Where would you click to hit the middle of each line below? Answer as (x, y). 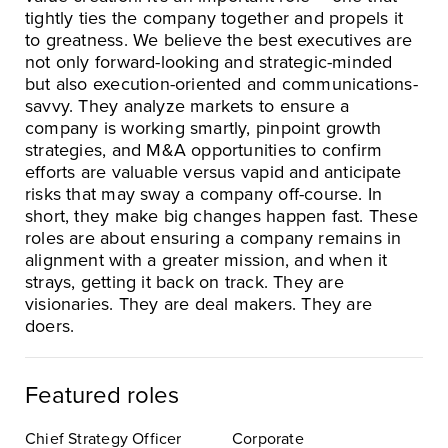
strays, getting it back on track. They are (184, 281)
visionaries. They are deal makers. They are (199, 303)
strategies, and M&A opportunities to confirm (204, 149)
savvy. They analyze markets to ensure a (187, 105)
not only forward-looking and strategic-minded (209, 61)
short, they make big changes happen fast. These (221, 215)
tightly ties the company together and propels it (214, 17)
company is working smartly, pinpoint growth (203, 127)
